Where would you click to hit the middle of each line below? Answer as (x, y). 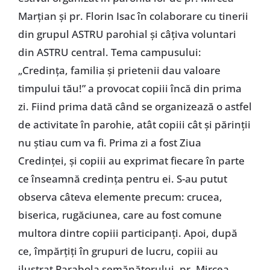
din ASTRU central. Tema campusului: (109, 52)
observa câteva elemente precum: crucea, (120, 197)
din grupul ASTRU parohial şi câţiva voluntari (127, 34)
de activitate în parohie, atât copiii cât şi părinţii (134, 125)
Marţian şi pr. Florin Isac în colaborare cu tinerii (133, 16)
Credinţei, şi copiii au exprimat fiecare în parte (131, 161)
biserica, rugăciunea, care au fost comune (120, 215)
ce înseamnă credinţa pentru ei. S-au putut (122, 179)
